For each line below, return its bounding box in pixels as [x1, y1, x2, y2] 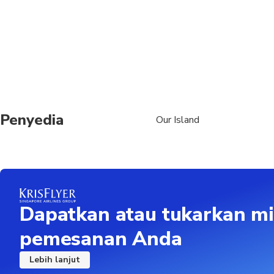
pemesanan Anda [20, 225, 182, 252]
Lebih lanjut [29, 253, 80, 265]
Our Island [155, 113, 199, 127]
